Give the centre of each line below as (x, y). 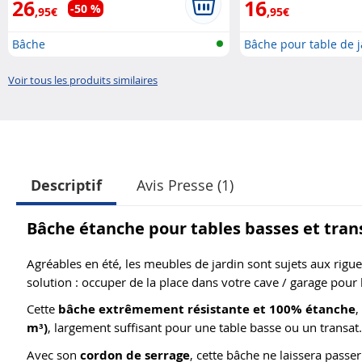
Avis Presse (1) (185, 185)
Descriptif (66, 185)
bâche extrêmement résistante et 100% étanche (207, 309)
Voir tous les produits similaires (83, 80)
